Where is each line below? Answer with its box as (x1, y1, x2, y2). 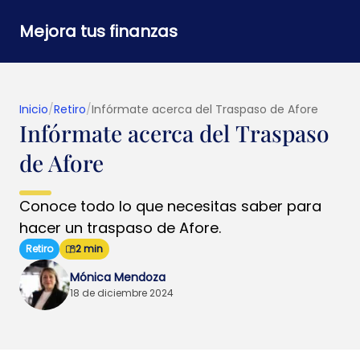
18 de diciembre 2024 (70, 286, 174, 300)
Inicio (19, 101, 48, 117)
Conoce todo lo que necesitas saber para (19, 196, 321, 216)
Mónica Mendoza (70, 269, 166, 285)
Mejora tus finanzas (19, 20, 178, 43)
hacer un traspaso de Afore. (19, 218, 221, 238)
